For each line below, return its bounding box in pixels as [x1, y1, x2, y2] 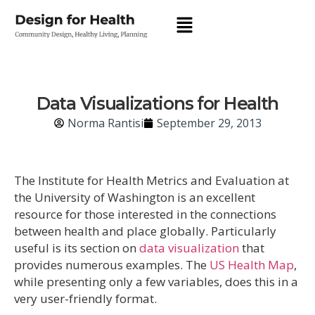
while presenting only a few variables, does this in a [14, 273, 298, 290]
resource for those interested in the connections [14, 205, 276, 222]
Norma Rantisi [67, 115, 143, 131]
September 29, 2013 [156, 115, 262, 131]
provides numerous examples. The [14, 256, 210, 273]
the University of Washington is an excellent [14, 188, 255, 205]
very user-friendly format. [14, 290, 157, 307]
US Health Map [210, 256, 294, 273]
